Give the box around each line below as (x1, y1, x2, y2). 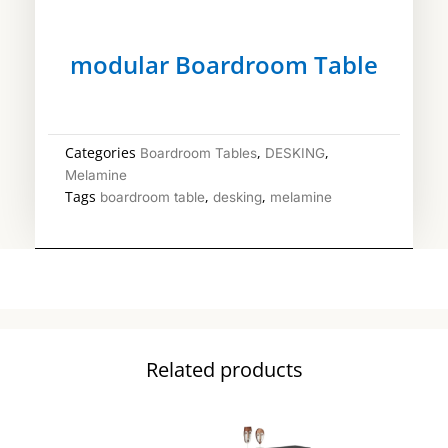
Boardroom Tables (140, 144, 257, 161)
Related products (145, 356, 303, 384)
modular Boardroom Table (70, 49, 378, 81)
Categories (65, 143, 136, 162)
